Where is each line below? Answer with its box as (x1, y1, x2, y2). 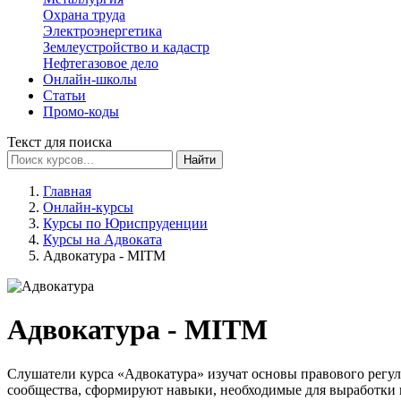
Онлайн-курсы (43, 200, 133, 215)
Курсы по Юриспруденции (43, 216, 208, 231)
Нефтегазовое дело (43, 55, 158, 71)
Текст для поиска (7, 134, 112, 149)
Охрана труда (43, 7, 125, 22)
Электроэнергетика (43, 23, 162, 38)
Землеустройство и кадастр (43, 39, 209, 55)
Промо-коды (43, 104, 119, 119)
